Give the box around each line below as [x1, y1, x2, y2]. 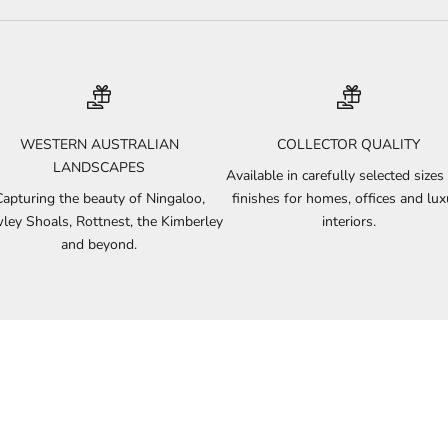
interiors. [321, 211, 376, 231]
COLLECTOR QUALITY [277, 134, 421, 154]
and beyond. [61, 234, 138, 254]
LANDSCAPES [53, 157, 146, 177]
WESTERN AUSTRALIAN [19, 134, 179, 154]
